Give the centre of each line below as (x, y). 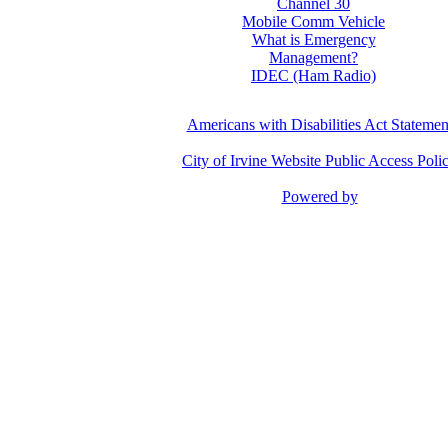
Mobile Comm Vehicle (313, 21)
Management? (313, 57)
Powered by (319, 196)
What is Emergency (313, 39)
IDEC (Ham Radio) (313, 75)
